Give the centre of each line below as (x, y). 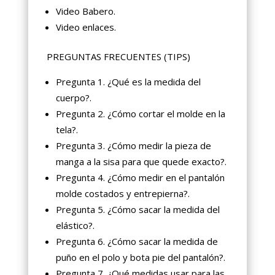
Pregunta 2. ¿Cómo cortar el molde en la (140, 113)
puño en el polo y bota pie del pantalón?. (140, 257)
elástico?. (75, 225)
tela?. (67, 129)
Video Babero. (85, 11)
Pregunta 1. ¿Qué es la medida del (128, 81)
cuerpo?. (73, 97)
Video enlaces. (86, 27)
